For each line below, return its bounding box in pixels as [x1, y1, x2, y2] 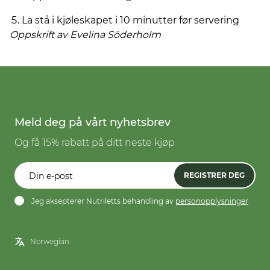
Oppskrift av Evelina [10, 29, 105, 40]
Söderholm [107, 29, 161, 40]
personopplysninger [175, 196, 248, 206]
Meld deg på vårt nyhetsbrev [14, 116, 171, 129]
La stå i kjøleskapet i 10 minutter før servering [22, 14, 239, 26]
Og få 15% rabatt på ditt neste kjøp [14, 137, 175, 148]
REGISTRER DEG [184, 171, 245, 180]
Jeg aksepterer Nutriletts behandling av [31, 196, 175, 206]
